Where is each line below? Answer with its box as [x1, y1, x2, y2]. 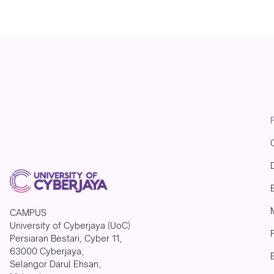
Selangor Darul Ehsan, [10, 258, 101, 269]
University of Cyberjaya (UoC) [10, 220, 130, 231]
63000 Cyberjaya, [10, 245, 84, 256]
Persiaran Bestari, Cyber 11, [10, 232, 122, 243]
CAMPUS [10, 207, 46, 218]
